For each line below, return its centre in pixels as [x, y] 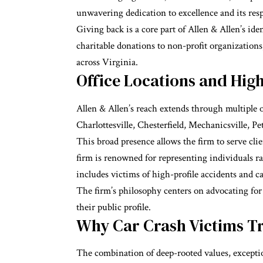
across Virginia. [108, 63]
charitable [95, 46]
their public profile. [114, 207]
